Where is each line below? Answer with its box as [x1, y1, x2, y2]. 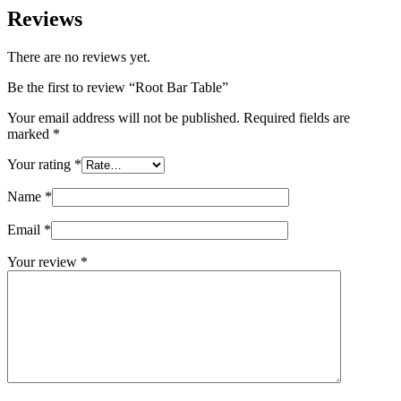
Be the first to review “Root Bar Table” [7, 79, 228, 95]
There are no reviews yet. [7, 48, 150, 64]
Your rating [7, 156, 74, 172]
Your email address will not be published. [7, 109, 240, 125]
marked [7, 125, 53, 141]
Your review [7, 253, 81, 269]
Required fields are [243, 109, 350, 125]
